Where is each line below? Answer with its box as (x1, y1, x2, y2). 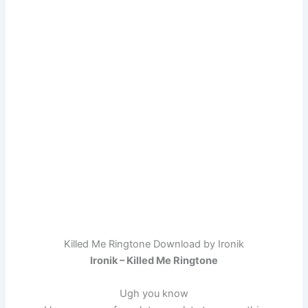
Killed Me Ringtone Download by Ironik (64, 238, 244, 251)
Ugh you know (120, 287, 188, 300)
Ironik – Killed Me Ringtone (90, 254, 218, 267)
